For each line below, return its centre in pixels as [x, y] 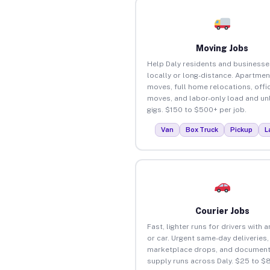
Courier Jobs [222, 211]
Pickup [242, 129]
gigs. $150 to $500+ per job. [196, 109]
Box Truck [202, 129]
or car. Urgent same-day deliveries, [208, 238]
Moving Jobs [222, 48]
